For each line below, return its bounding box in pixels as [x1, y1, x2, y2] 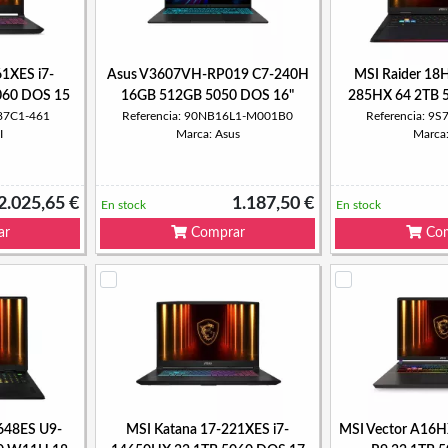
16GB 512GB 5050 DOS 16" [121, 89, 294, 103]
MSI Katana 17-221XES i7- [126, 423, 289, 437]
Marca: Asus [175, 128, 240, 140]
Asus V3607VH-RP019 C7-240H [106, 68, 309, 82]
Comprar [186, 226, 245, 240]
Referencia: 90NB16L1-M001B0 [122, 110, 293, 122]
